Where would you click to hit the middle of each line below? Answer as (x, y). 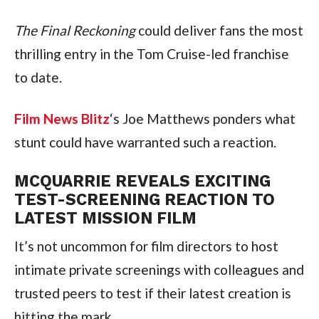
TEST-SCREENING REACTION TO (144, 199)
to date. (38, 77)
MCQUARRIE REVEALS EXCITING (142, 181)
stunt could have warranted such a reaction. (145, 142)
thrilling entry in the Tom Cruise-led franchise (151, 53)
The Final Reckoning (74, 30)
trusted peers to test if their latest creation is (152, 293)
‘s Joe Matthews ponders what (202, 118)
